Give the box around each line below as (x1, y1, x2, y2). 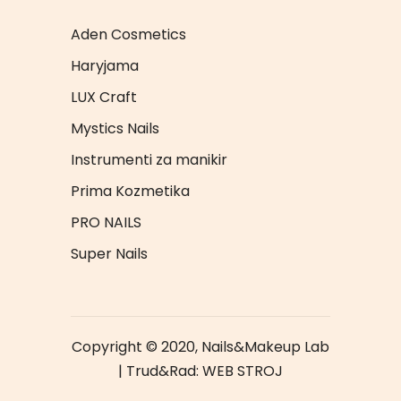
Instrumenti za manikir (71, 149, 227, 171)
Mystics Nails (71, 118, 159, 140)
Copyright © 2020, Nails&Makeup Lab (72, 337, 329, 358)
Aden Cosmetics (71, 24, 186, 46)
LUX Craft (71, 87, 137, 108)
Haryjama (71, 55, 139, 77)
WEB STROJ (202, 361, 283, 382)
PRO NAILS (71, 212, 141, 234)
